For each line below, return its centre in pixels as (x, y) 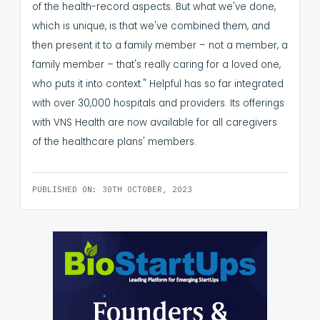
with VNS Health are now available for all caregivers (155, 123)
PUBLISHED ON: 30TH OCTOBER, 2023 (112, 190)
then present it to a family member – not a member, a (160, 46)
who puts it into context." (91, 84)
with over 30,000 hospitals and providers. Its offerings (158, 104)
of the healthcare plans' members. (116, 142)
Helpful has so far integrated (216, 84)
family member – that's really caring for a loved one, (156, 65)
